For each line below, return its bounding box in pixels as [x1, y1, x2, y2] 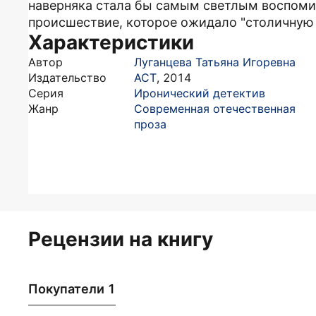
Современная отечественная [134, 102, 296, 116]
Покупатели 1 [28, 281, 116, 296]
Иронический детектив [134, 86, 265, 100]
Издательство [28, 71, 107, 85]
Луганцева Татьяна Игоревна [134, 55, 296, 69]
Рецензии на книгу [28, 227, 213, 251]
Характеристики [28, 30, 194, 54]
